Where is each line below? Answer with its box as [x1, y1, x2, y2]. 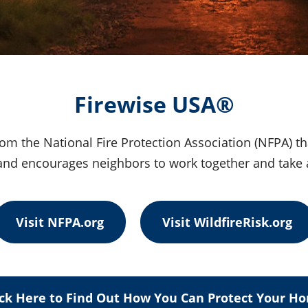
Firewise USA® [74, 89, 234, 119]
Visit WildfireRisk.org [162, 214, 292, 230]
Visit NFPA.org [16, 214, 104, 230]
